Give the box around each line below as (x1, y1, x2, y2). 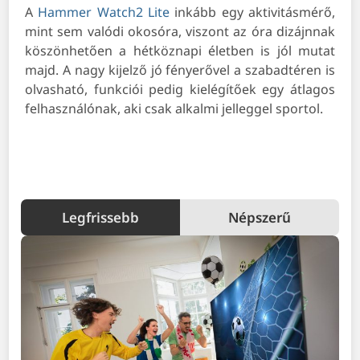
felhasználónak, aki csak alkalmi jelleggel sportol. (25, 100, 324, 118)
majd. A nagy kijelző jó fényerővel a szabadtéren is (25, 61, 335, 80)
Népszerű (227, 208, 291, 227)
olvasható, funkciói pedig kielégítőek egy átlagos (25, 80, 335, 99)
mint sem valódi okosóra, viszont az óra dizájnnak (25, 22, 335, 41)
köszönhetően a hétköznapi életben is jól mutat (25, 42, 335, 60)
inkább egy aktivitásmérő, (170, 3, 335, 22)
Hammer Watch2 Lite (38, 3, 170, 22)
